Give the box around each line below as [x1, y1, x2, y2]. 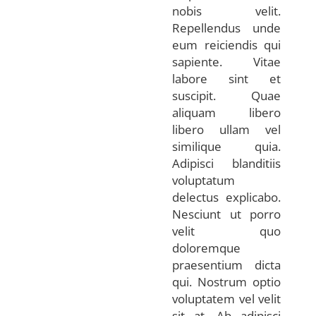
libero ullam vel [172, 121, 281, 138]
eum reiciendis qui [172, 36, 281, 53]
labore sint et [172, 70, 281, 87]
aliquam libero [172, 104, 281, 121]
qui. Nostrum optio [172, 273, 281, 290]
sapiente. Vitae [172, 53, 281, 70]
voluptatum [172, 171, 235, 188]
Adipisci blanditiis [172, 154, 281, 171]
